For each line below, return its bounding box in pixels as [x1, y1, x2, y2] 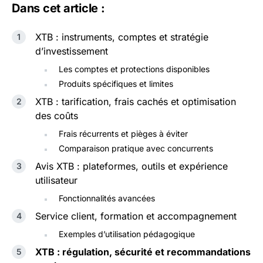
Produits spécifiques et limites [59, 79, 173, 89]
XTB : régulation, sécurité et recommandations [35, 246, 251, 258]
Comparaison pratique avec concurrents [59, 143, 213, 154]
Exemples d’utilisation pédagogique [59, 229, 195, 240]
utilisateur [35, 174, 77, 187]
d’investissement [35, 45, 108, 58]
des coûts [35, 110, 78, 122]
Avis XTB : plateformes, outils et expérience [35, 160, 228, 173]
